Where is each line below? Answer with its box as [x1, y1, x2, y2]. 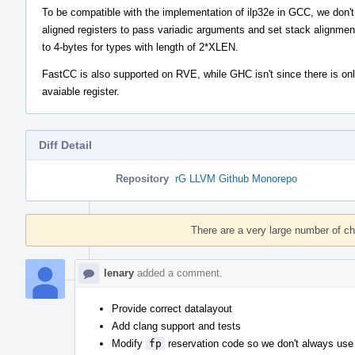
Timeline [25, 212, 68, 225]
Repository [116, 172, 169, 185]
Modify [112, 337, 146, 349]
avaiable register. [42, 85, 120, 97]
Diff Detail [39, 138, 92, 151]
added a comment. [134, 266, 223, 279]
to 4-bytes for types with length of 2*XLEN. [42, 40, 239, 53]
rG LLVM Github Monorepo [175, 172, 297, 185]
